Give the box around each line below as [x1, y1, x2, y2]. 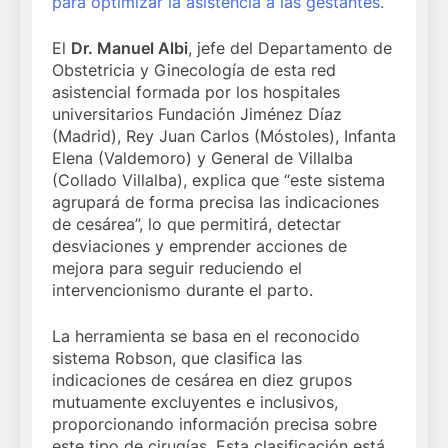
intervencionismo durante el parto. [52, 280, 313, 301]
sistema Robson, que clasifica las [52, 348, 302, 369]
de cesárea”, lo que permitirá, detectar [52, 214, 341, 235]
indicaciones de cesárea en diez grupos [52, 370, 352, 391]
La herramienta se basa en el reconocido [52, 326, 360, 347]
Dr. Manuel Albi [71, 38, 188, 59]
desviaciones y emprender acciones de [52, 236, 347, 257]
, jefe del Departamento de [188, 38, 392, 59]
